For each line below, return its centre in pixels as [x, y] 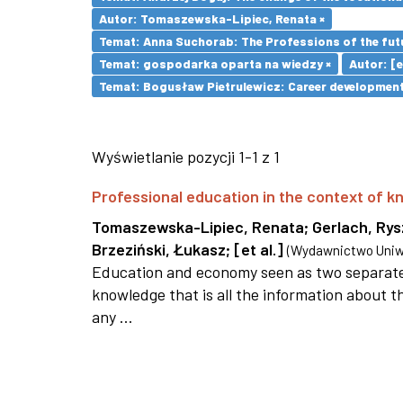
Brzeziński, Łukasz [159, 249]
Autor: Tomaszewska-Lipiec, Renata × [212, 18]
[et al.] [259, 249]
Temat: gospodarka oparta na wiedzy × [215, 63]
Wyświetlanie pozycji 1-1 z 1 [186, 157]
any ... [112, 317]
